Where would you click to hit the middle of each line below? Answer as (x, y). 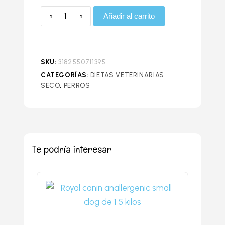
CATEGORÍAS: (65, 75)
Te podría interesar (72, 149)
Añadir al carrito (129, 16)
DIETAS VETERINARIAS (127, 75)
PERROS (77, 86)
